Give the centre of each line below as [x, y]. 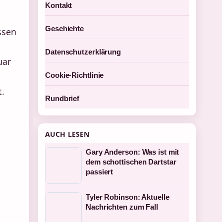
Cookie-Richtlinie [75, 75]
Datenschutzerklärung [83, 52]
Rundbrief [62, 98]
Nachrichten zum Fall [122, 207]
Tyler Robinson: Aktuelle [128, 197]
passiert [100, 172]
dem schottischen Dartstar [131, 162]
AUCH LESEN [67, 134]
